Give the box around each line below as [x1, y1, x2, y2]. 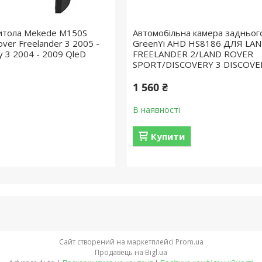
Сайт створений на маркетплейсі [58, 237, 175, 247]
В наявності [132, 104, 180, 115]
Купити [150, 130, 185, 142]
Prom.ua [175, 237, 204, 247]
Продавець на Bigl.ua [95, 247, 167, 257]
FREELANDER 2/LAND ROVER [132, 48, 253, 60]
